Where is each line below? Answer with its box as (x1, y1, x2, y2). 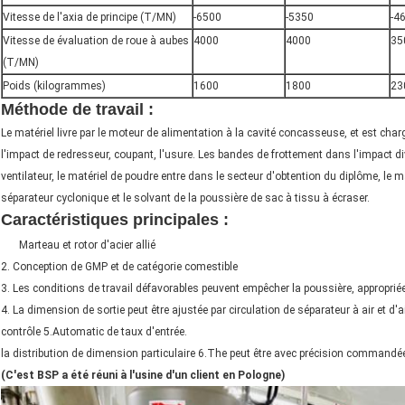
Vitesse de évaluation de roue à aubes (3, 34, 189, 48)
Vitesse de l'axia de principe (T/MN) (3, 11, 176, 24)
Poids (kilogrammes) (3, 80, 106, 93)
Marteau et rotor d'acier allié (19, 239, 155, 252)
